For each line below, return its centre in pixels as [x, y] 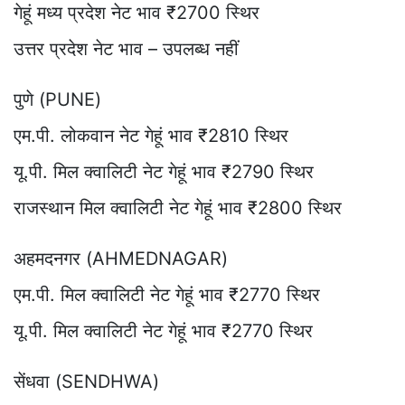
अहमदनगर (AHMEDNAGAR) [121, 258]
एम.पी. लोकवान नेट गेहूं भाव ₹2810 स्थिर [151, 135]
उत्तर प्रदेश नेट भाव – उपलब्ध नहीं [126, 48]
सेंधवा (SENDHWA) [86, 381]
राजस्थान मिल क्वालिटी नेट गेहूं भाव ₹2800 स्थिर [178, 207]
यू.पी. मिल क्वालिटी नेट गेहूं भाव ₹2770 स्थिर [163, 330]
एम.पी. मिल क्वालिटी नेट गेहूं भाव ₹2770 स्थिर [167, 294]
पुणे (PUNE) [57, 99]
